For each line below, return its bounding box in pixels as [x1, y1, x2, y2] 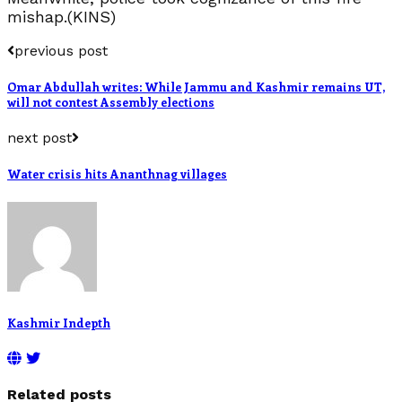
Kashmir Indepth [7, 314, 110, 330]
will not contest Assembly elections [7, 93, 214, 109]
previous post [14, 41, 108, 59]
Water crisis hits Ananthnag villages [7, 166, 227, 182]
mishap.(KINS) [7, 6, 116, 26]
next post [7, 129, 72, 147]
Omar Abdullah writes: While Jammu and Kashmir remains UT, [7, 78, 385, 94]
